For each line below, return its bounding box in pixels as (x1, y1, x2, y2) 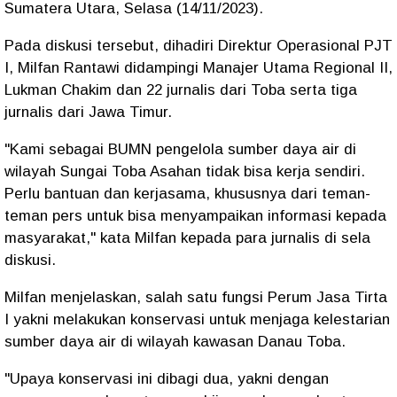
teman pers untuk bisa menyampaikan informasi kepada (4, 207, 386, 224)
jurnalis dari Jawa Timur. (4, 104, 172, 121)
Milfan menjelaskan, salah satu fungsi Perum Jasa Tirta (4, 289, 387, 306)
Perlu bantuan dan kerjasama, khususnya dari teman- (4, 185, 370, 202)
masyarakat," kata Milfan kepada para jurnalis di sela (4, 230, 370, 246)
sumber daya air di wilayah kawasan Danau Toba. (4, 333, 350, 350)
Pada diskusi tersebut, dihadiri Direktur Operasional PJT (4, 37, 393, 54)
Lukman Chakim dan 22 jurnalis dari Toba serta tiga (4, 82, 357, 98)
